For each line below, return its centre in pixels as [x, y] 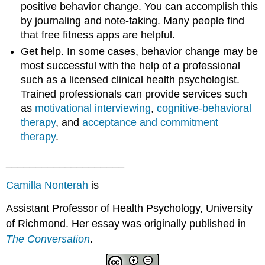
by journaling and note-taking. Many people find [133, 20]
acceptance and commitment [151, 123]
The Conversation [48, 239]
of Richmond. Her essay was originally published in [126, 223]
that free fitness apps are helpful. [98, 35]
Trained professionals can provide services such [134, 94]
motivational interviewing [93, 109]
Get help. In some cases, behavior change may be [140, 52]
